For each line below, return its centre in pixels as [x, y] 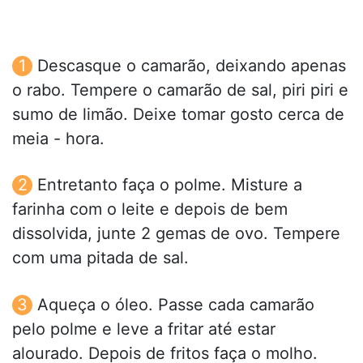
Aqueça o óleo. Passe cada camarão [176, 304]
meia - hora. [58, 139]
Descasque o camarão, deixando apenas [192, 66]
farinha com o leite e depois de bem [150, 209]
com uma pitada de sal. [100, 258]
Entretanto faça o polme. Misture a [170, 185]
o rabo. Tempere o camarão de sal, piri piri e [180, 90]
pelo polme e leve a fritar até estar [144, 329]
